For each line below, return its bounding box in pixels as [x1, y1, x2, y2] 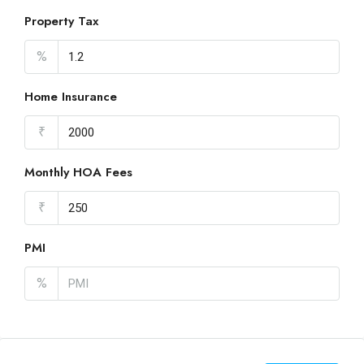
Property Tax [24, 12, 98, 30]
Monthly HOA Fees [24, 163, 132, 181]
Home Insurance [24, 88, 117, 106]
